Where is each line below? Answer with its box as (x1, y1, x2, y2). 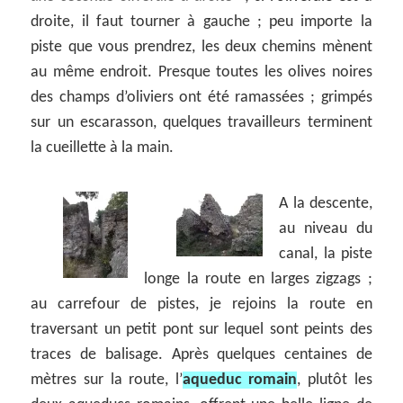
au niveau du (279, 219, 372, 237)
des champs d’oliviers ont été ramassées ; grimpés (31, 89, 372, 107)
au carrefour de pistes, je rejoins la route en (31, 295, 372, 313)
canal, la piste (279, 245, 372, 263)
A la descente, (279, 194, 372, 212)
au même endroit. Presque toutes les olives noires (31, 64, 372, 82)
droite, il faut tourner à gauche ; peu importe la (31, 13, 372, 31)
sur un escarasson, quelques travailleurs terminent (31, 114, 372, 132)
